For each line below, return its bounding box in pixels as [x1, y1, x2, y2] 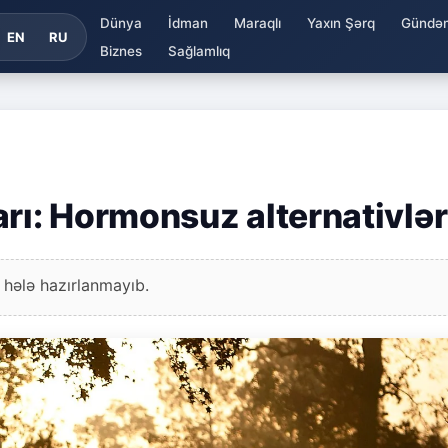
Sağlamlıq [167, 42, 230, 59]
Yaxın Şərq [306, 14, 375, 31]
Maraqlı [233, 14, 281, 31]
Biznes [99, 42, 142, 59]
